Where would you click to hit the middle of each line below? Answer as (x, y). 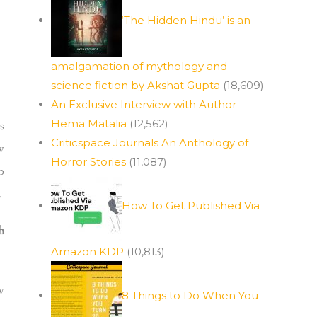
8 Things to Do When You (190, 295)
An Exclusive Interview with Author (144, 104)
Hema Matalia (89, 123)
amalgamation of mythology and (139, 66)
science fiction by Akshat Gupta (136, 85)
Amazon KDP (87, 252)
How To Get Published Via (191, 205)
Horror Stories (88, 162)
